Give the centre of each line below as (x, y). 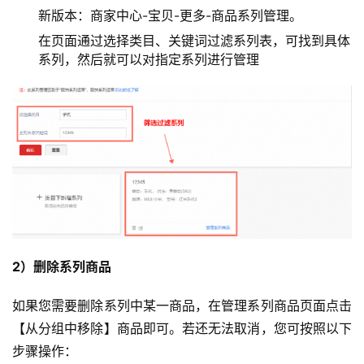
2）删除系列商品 (62, 266)
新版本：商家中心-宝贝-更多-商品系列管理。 (170, 15)
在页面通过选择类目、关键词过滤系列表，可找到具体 (194, 40)
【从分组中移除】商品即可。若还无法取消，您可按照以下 (182, 328)
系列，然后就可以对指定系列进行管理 (149, 59)
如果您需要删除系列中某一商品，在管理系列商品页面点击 (182, 305)
